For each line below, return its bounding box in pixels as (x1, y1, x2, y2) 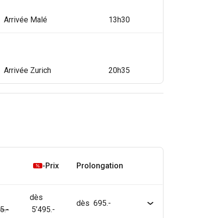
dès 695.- (76, 198, 111, 208)
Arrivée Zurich (4, 65, 52, 75)
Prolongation (76, 161, 124, 170)
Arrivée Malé (4, 15, 48, 24)
